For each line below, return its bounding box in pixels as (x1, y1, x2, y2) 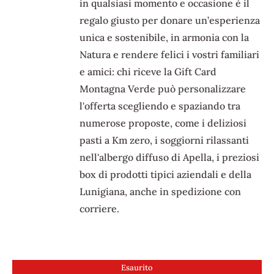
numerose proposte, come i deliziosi (80, 117, 247, 130)
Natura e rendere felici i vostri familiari (80, 48, 260, 61)
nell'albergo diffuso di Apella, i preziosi (80, 151, 260, 164)
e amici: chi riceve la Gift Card (80, 65, 217, 78)
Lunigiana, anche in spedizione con (80, 185, 242, 198)
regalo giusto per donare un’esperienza (80, 14, 261, 27)
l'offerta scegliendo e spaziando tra (80, 100, 241, 113)
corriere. (80, 202, 120, 215)
